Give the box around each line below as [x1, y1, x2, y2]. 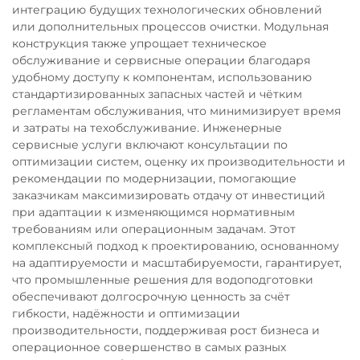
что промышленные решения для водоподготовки [12, 272, 313, 287]
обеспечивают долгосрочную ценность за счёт [12, 289, 290, 304]
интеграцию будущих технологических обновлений [12, 2, 322, 17]
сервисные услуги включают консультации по [12, 137, 288, 152]
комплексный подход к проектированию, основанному [12, 239, 339, 253]
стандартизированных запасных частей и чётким [12, 87, 302, 101]
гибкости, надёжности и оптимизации [12, 306, 240, 321]
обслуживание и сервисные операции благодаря [12, 53, 310, 67]
